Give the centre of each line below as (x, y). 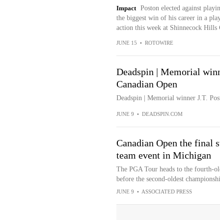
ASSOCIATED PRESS (166, 192)
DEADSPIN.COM (162, 114)
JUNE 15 (126, 43)
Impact (126, 8)
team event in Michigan (164, 155)
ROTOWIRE (159, 43)
